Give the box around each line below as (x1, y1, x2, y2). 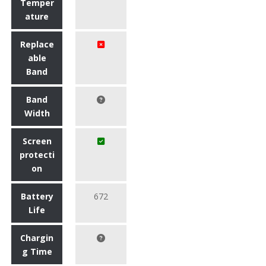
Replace (20, 39, 54, 50)
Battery (20, 191, 53, 202)
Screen (22, 135, 52, 147)
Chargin (20, 232, 53, 244)
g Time (21, 246, 52, 258)
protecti (19, 149, 55, 161)
